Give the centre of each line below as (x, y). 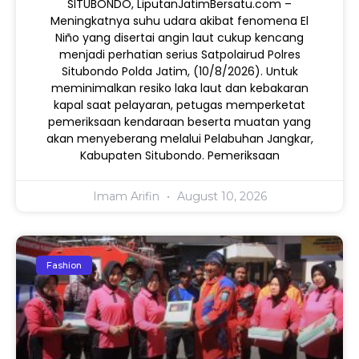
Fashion (65, 265)
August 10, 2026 (220, 197)
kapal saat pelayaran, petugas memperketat (179, 105)
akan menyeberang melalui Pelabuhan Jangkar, (179, 139)
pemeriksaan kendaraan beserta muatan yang (179, 122)
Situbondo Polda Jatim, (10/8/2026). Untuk (179, 72)
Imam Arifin (127, 197)
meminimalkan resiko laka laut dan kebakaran (179, 89)
